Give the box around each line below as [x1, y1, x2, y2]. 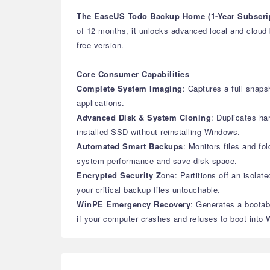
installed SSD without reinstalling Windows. [77, 126, 240, 137]
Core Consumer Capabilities [77, 68, 189, 80]
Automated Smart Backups [77, 140, 183, 152]
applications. [77, 97, 125, 108]
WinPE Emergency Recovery [77, 198, 190, 210]
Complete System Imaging [77, 83, 183, 94]
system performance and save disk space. [77, 155, 237, 166]
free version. [77, 39, 124, 51]
